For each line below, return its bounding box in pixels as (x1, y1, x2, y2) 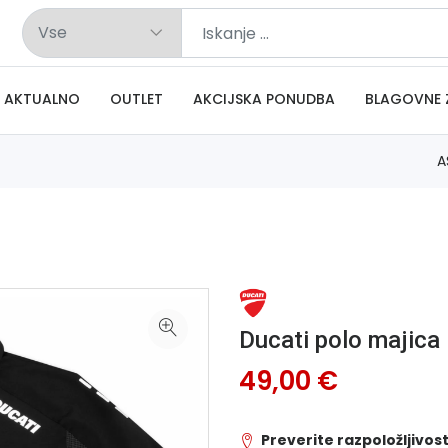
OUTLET (110, 89, 163, 109)
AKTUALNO (4, 89, 80, 109)
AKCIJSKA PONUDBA (193, 89, 335, 109)
